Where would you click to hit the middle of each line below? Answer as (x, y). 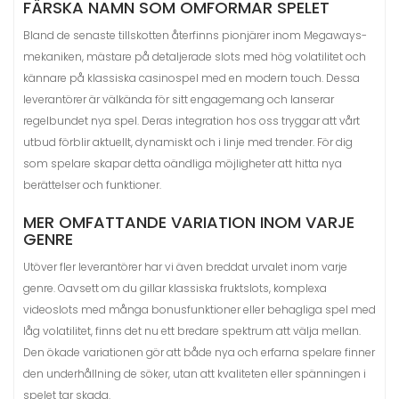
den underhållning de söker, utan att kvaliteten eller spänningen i (195, 374)
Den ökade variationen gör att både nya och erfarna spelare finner (199, 352)
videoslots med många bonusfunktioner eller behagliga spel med (199, 309)
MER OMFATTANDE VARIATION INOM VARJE (189, 222)
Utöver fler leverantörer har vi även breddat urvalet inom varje (185, 267)
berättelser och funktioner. (92, 185)
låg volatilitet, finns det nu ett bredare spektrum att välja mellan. (192, 331)
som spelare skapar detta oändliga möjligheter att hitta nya (183, 163)
